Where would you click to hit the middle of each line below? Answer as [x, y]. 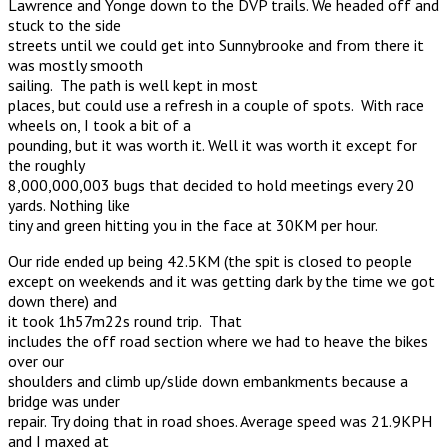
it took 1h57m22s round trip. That [125, 320]
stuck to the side [64, 24]
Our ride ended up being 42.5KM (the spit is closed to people [210, 260]
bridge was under [64, 400]
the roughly [46, 164]
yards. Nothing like [69, 204]
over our [36, 360]
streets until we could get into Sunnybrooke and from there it [216, 44]
